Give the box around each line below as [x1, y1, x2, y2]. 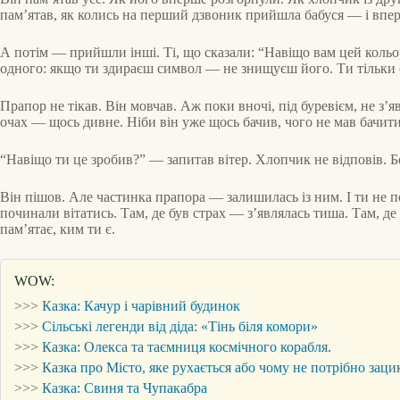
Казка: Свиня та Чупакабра [42, 380, 207, 396]
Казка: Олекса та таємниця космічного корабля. [42, 339, 331, 355]
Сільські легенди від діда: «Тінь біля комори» [42, 319, 318, 335]
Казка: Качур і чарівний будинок [42, 298, 240, 314]
